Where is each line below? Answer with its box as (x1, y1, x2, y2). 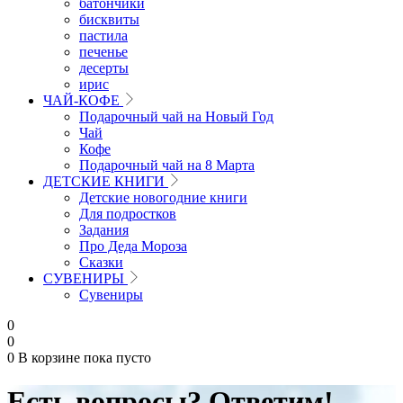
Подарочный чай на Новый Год (79, 109, 273, 124)
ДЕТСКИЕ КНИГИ (43, 174, 165, 189)
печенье (79, 44, 128, 59)
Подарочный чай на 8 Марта (79, 157, 255, 173)
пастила (79, 28, 128, 43)
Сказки (79, 255, 123, 270)
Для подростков (79, 206, 176, 221)
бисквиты (79, 12, 139, 27)
